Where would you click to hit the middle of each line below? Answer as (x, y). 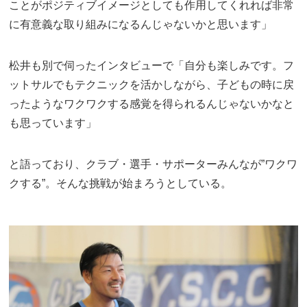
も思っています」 (53, 123)
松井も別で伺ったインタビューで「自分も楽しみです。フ (152, 65)
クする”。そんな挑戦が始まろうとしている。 (121, 183)
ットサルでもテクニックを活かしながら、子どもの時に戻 (152, 84)
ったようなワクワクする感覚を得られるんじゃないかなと (152, 103)
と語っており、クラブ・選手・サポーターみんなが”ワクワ (153, 164)
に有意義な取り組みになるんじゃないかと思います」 (141, 24)
